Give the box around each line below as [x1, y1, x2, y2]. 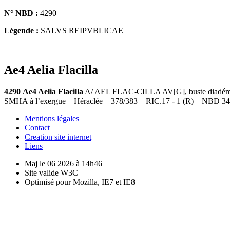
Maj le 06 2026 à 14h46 [25, 159, 102, 168]
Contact [25, 123, 50, 132]
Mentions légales [25, 113, 79, 123]
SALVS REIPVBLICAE [39, 26, 123, 35]
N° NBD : [4, 8, 38, 17]
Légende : [4, 26, 39, 35]
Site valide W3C [25, 168, 78, 177]
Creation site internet [25, 132, 91, 141]
